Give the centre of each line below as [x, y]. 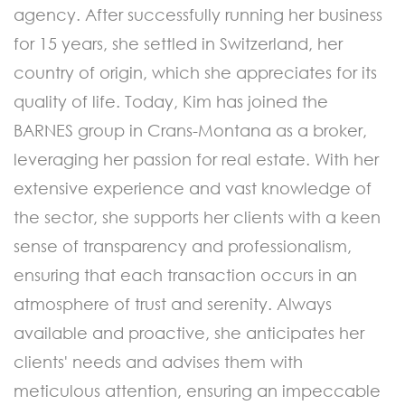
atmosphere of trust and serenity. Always [173, 303]
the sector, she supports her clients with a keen [197, 217]
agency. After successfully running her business [198, 14]
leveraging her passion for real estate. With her [196, 159]
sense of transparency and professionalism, [183, 245]
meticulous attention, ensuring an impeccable [197, 390]
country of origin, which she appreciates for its [195, 72]
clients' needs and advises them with [158, 361]
